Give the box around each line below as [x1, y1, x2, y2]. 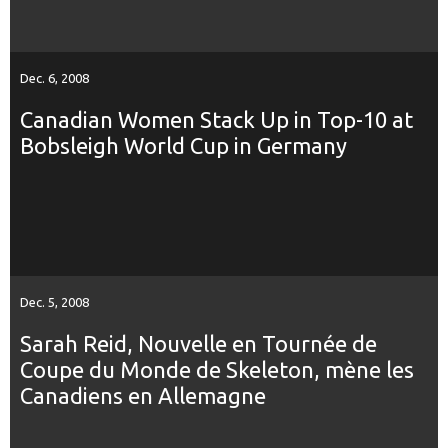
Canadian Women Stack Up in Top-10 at [20, 106, 413, 132]
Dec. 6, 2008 [20, 70, 89, 85]
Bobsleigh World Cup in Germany [20, 132, 347, 158]
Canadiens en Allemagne [20, 382, 266, 408]
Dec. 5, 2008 [20, 294, 89, 309]
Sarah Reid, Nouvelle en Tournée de [20, 330, 377, 356]
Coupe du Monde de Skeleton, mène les [20, 356, 414, 382]
